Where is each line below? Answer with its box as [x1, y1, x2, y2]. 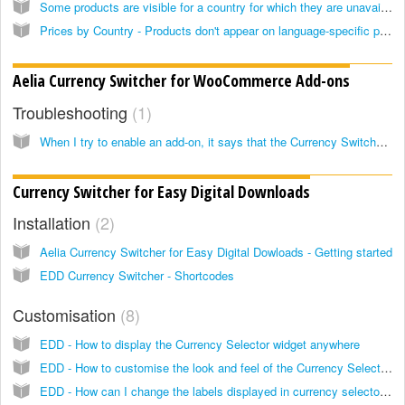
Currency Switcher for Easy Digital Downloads [13, 181, 310, 203]
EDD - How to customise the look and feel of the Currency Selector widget [381, 359, 392, 377]
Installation [13, 211, 95, 235]
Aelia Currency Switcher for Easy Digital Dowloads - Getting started [40, 243, 392, 261]
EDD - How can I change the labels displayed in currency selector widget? [380, 382, 391, 400]
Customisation [13, 303, 120, 327]
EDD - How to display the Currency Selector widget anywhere [40, 335, 360, 353]
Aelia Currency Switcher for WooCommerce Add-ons [13, 70, 350, 92]
